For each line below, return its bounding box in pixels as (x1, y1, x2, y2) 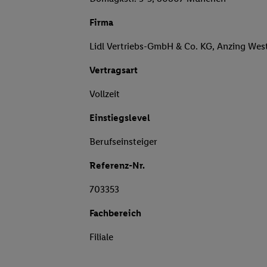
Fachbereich (89, 207, 141, 219)
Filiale (89, 231, 113, 243)
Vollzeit (89, 88, 120, 100)
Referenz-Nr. (89, 160, 145, 172)
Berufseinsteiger (89, 136, 157, 148)
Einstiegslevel (89, 112, 150, 124)
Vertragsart (89, 64, 138, 76)
